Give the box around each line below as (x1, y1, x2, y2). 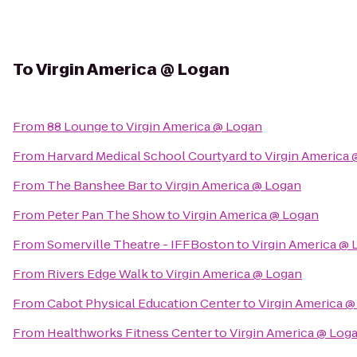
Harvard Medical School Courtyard (47, 147, 247, 164)
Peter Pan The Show (47, 206, 165, 223)
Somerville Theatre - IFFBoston (47, 236, 234, 253)
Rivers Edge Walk (47, 265, 148, 282)
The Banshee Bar (47, 177, 147, 194)
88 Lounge (47, 118, 108, 135)
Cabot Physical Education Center (47, 295, 241, 312)
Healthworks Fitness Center (47, 324, 212, 341)
